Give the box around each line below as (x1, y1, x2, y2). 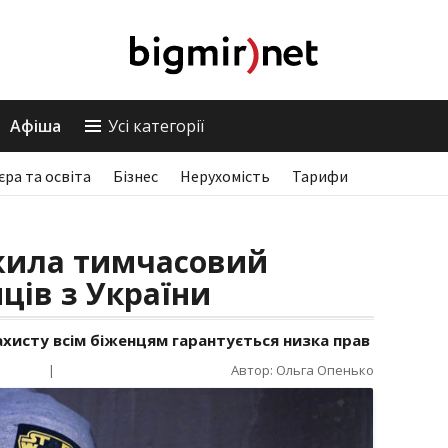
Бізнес (113, 166, 158, 186)
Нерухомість (180, 166, 270, 186)
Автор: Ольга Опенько (231, 361, 374, 379)
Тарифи (292, 166, 348, 186)
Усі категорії (108, 115, 204, 137)
